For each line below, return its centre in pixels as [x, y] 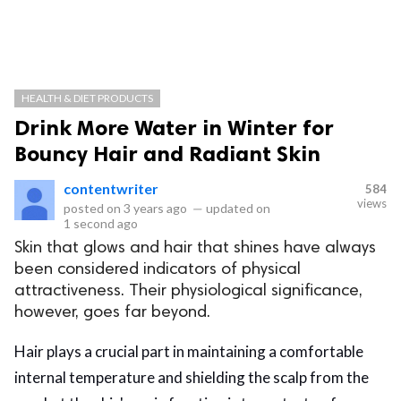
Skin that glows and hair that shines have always [195, 248]
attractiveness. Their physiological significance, [188, 291]
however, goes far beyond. [112, 313]
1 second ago [101, 223]
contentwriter [111, 188]
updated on [237, 208]
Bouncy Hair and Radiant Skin [167, 154]
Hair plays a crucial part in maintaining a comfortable [189, 351]
